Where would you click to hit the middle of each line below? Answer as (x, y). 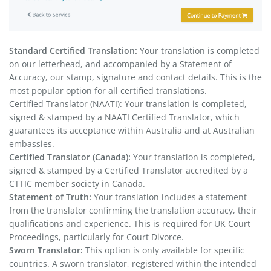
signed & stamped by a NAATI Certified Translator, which (124, 117)
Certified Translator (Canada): (70, 157)
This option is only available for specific (165, 250)
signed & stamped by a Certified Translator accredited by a (129, 170)
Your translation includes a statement (169, 197)
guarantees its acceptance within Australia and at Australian (132, 130)
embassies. (32, 143)
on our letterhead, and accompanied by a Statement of (120, 64)
